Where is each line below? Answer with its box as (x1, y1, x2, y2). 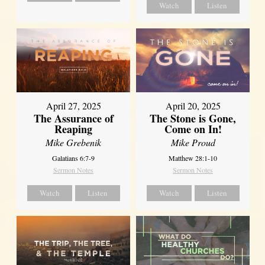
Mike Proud (170, 135, 215, 148)
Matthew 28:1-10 (169, 153, 218, 163)
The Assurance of (33, 110, 114, 126)
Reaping (54, 121, 93, 137)
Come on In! (164, 121, 222, 137)
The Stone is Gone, (150, 110, 237, 126)
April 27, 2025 (46, 99, 101, 112)
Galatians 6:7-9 (52, 153, 95, 163)
